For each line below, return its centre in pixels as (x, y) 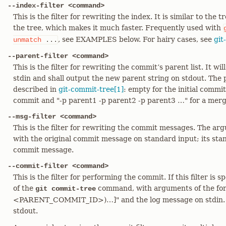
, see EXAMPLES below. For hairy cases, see (136, 39)
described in (36, 89)
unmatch (27, 40)
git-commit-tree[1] (91, 89)
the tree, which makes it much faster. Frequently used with (118, 28)
